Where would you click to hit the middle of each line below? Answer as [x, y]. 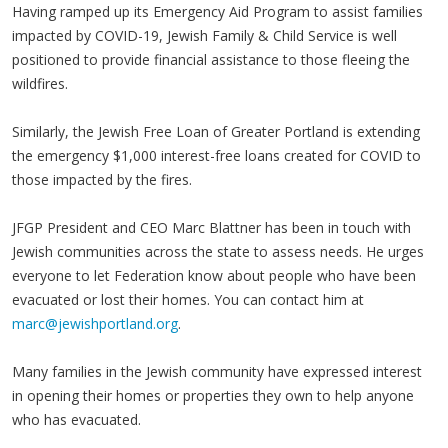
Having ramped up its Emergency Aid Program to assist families [217, 11]
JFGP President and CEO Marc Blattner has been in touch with [211, 227]
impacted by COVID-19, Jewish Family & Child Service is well [204, 35]
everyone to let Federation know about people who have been [214, 275]
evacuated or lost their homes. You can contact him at [188, 299]
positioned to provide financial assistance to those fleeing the [211, 59]
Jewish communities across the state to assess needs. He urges [218, 251]
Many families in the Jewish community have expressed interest [217, 371]
